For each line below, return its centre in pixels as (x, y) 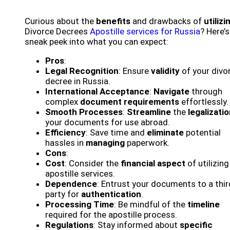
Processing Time (80, 205)
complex (63, 102)
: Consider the (93, 164)
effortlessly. (204, 102)
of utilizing (207, 164)
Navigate (171, 92)
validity (165, 71)
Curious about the (60, 21)
